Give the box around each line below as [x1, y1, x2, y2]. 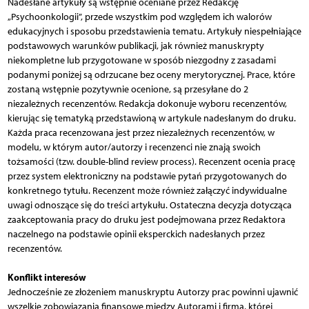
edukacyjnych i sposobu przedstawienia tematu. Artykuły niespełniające [7, 25, 301, 37]
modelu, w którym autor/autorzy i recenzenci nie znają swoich [7, 141, 261, 153]
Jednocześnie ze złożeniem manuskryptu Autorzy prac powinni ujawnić [7, 286, 298, 298]
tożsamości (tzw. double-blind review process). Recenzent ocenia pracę [7, 155, 295, 168]
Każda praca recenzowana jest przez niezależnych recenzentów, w [7, 126, 275, 139]
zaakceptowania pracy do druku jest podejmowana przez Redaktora [7, 213, 286, 226]
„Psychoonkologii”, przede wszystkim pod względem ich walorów [7, 10, 272, 23]
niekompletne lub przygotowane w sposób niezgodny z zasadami [7, 54, 276, 66]
